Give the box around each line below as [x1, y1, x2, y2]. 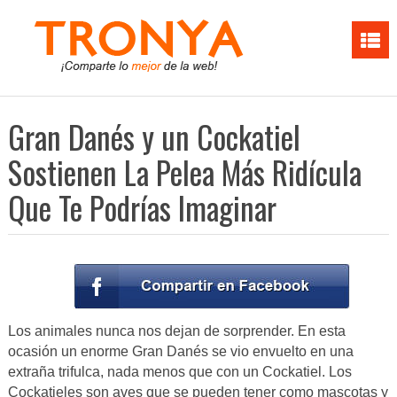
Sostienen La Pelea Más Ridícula [7, 149, 362, 195]
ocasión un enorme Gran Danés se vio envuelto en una [7, 344, 354, 360]
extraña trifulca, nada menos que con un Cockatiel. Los [7, 364, 352, 380]
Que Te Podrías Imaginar [7, 184, 276, 230]
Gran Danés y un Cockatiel [7, 113, 300, 160]
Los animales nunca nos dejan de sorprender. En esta [7, 323, 346, 339]
